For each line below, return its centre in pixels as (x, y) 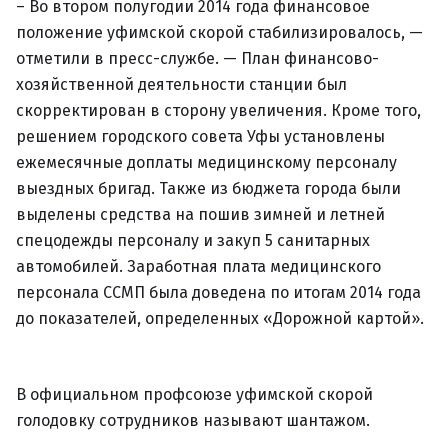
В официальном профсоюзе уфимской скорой (194, 394)
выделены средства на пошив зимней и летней (200, 214)
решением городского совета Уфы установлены (200, 136)
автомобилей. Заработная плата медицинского (198, 266)
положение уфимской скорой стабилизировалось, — (219, 32)
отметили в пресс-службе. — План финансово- (197, 58)
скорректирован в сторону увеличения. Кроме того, (218, 110)
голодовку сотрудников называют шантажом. (193, 420)
